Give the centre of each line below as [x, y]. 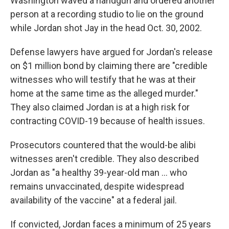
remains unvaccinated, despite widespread [97, 186]
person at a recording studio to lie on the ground [107, 14]
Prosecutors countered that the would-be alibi [103, 145]
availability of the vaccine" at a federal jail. [94, 200]
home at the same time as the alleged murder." [104, 93]
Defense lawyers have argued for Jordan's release [111, 52]
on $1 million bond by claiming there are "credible [109, 66]
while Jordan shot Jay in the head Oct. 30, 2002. [106, 28]
